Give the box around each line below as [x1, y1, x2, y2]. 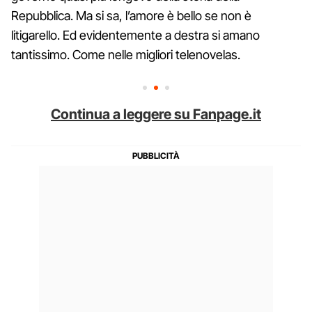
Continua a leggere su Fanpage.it [51, 105, 261, 123]
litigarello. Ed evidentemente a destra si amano [11, 27, 260, 42]
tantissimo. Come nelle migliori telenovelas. [11, 47, 240, 62]
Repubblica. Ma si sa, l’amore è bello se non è [11, 8, 251, 23]
